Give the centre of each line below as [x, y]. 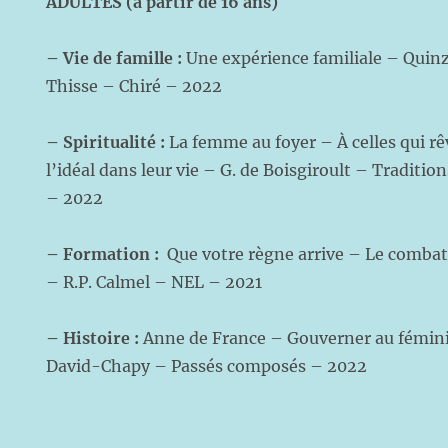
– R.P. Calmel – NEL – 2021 [154, 282]
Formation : [113, 254]
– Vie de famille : [116, 58]
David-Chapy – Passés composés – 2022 [207, 366]
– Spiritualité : [108, 142]
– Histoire [90, 338]
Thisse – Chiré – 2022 [134, 86]
